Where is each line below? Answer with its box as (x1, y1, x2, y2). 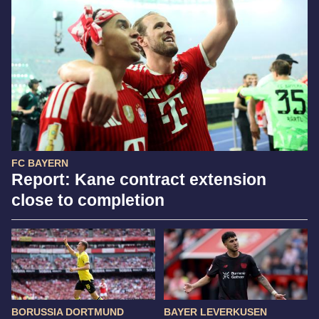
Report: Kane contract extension (11, 169, 266, 189)
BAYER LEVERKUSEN (164, 305, 267, 318)
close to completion (11, 190, 164, 209)
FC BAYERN (11, 157, 68, 169)
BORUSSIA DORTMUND (11, 305, 124, 318)
